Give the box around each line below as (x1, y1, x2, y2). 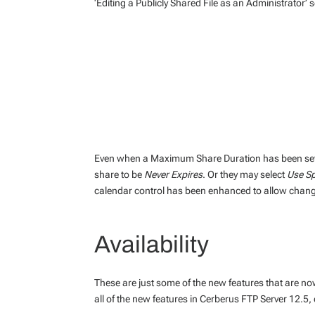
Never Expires (144, 168, 203, 180)
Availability (94, 231, 210, 257)
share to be (94, 168, 145, 180)
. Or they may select (202, 168, 288, 180)
